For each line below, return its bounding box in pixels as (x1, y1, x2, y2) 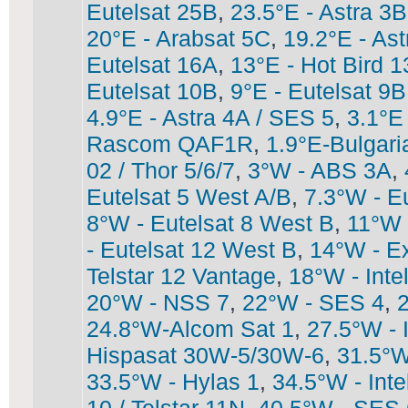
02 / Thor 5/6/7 (87, 158, 235, 183)
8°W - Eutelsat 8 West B (87, 210, 334, 236)
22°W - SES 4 (242, 290, 384, 315)
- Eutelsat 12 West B (87, 237, 297, 262)
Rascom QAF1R (87, 131, 253, 157)
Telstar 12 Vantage (87, 263, 276, 289)
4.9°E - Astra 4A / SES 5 (87, 105, 334, 130)
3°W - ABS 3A (248, 158, 392, 183)
